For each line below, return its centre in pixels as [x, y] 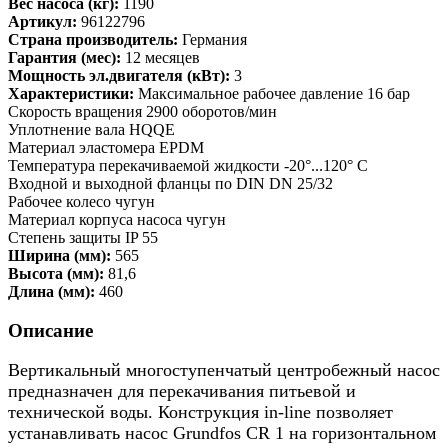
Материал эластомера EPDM [106, 147]
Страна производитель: [93, 39]
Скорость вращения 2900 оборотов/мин [142, 111]
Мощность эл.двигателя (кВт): [119, 75]
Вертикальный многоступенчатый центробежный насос [224, 370]
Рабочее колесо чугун [81, 201]
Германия [214, 39]
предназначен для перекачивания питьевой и [182, 391]
